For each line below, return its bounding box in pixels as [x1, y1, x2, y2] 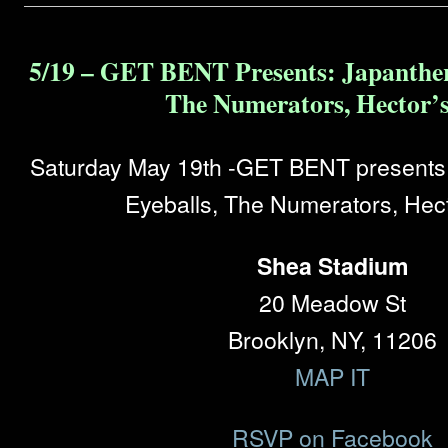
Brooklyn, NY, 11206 [228, 322, 437, 356]
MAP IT [295, 359, 370, 393]
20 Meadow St [259, 285, 406, 319]
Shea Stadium [256, 248, 409, 282]
